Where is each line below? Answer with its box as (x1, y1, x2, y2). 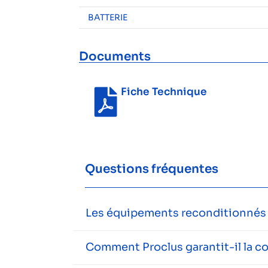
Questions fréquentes (85, 161, 218, 176)
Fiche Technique (121, 85, 207, 98)
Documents (79, 48, 151, 64)
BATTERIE (88, 12, 127, 23)
